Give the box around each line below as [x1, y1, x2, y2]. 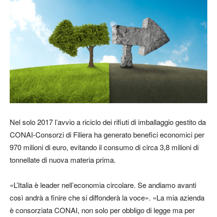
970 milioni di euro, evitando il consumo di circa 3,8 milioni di [10, 141, 199, 152]
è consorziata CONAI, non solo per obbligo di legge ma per [10, 204, 195, 215]
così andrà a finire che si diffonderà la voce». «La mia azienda [10, 192, 204, 202]
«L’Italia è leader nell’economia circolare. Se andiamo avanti [10, 179, 196, 190]
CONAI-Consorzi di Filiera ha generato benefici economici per [10, 129, 204, 139]
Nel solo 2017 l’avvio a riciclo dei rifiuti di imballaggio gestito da [10, 116, 206, 127]
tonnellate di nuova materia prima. [10, 154, 116, 165]
